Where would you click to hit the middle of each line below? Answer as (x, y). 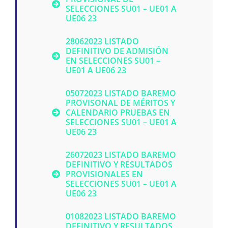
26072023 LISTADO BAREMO (121, 154)
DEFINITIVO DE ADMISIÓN (117, 51)
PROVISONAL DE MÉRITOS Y (121, 103)
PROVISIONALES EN (105, 174)
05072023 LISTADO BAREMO (121, 93)
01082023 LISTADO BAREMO (121, 216)
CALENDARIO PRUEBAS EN (118, 112)
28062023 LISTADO (103, 41)
